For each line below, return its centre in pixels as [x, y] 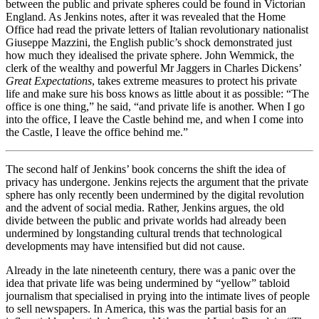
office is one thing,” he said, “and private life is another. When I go [155, 107]
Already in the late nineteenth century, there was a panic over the [151, 271]
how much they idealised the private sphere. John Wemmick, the [150, 56]
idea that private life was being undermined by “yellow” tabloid [148, 283]
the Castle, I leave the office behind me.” [98, 132]
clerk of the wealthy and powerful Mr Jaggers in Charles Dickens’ [153, 68]
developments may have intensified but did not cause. [127, 246]
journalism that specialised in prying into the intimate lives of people [158, 296]
